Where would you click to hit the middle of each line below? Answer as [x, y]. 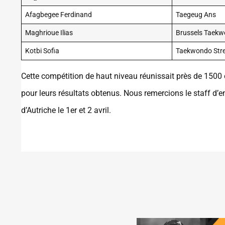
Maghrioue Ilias [49, 33]
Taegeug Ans [196, 15]
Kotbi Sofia [42, 51]
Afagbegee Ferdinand [59, 15]
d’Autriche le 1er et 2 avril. [66, 110]
